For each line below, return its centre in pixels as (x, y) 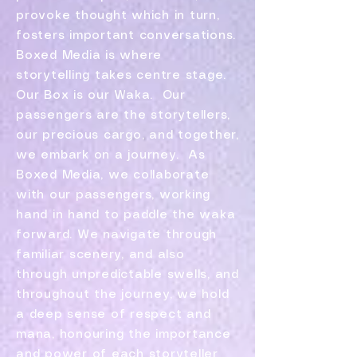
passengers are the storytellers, (123, 116)
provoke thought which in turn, (118, 16)
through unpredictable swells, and (127, 275)
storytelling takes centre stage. (121, 76)
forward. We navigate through (116, 235)
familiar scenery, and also (100, 255)
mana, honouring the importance (124, 335)
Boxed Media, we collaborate (113, 175)
